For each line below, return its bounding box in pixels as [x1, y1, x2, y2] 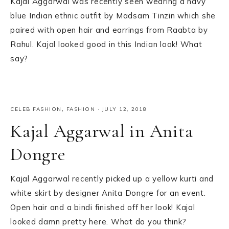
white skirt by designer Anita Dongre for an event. [10, 188, 206, 198]
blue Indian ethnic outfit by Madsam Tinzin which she [10, 11, 216, 20]
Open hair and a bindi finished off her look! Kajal [10, 202, 195, 213]
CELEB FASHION [10, 106, 62, 113]
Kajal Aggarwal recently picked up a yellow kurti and [10, 174, 214, 184]
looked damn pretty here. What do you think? [10, 217, 187, 227]
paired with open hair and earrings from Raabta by [10, 25, 208, 35]
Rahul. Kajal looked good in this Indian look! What [10, 39, 202, 49]
